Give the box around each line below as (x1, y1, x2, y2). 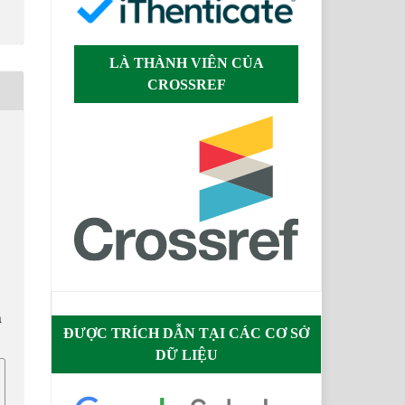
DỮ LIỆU (155, 346, 218, 363)
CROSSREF (146, 77, 226, 93)
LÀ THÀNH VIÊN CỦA (108, 55, 264, 71)
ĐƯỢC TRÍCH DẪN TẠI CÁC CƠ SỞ (63, 325, 309, 341)
